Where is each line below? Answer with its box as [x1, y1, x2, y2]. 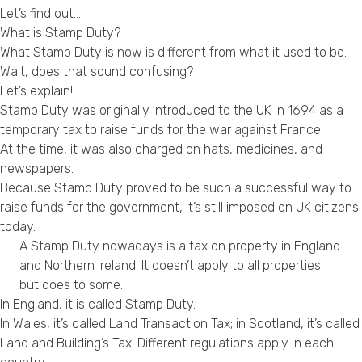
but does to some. [19, 276, 123, 293]
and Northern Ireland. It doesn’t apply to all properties [19, 257, 321, 273]
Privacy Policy [190, 6, 250, 17]
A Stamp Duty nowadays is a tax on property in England [19, 238, 340, 254]
